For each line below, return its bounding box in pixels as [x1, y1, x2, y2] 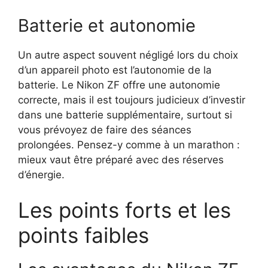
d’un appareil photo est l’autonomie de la [18, 63, 212, 76]
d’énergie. [18, 168, 65, 181]
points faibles [18, 223, 149, 248]
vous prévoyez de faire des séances [18, 123, 191, 136]
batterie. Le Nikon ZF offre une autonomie [18, 78, 220, 91]
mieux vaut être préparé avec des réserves [18, 153, 224, 166]
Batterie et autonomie [18, 14, 196, 36]
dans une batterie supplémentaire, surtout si [18, 108, 232, 121]
